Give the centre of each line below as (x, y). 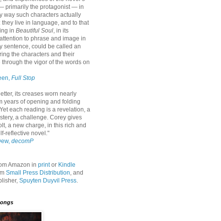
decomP (22, 141)
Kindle (67, 165)
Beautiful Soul (35, 31)
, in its (61, 31)
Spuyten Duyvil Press (48, 181)
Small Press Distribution (38, 173)
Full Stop (23, 78)
